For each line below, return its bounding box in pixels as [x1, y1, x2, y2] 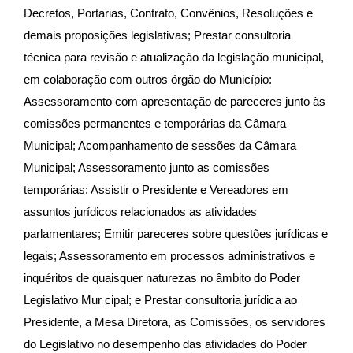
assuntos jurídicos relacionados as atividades [24, 205, 257, 218]
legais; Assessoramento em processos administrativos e [24, 249, 315, 262]
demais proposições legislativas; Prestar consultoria [24, 28, 291, 42]
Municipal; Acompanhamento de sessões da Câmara [24, 139, 296, 152]
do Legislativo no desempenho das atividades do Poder [24, 337, 307, 351]
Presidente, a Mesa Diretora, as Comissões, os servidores [24, 315, 325, 329]
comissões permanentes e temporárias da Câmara [24, 117, 286, 130]
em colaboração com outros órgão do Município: [24, 72, 272, 86]
